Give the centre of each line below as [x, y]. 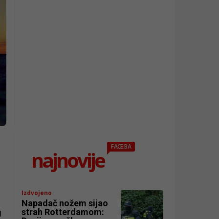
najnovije [68, 160]
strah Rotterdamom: [63, 212]
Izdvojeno [37, 193]
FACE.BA [121, 146]
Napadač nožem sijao [65, 203]
